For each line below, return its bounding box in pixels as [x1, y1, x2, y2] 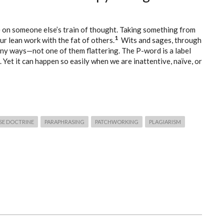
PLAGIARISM [149, 118, 181, 125]
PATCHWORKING [95, 118, 138, 125]
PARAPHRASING [44, 118, 84, 125]
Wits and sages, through [118, 35, 201, 44]
